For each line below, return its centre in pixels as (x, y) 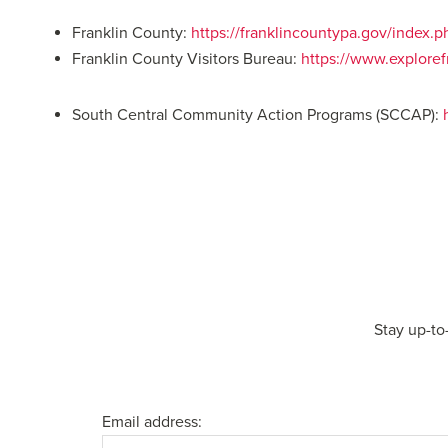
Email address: (152, 421)
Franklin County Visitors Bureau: (186, 58)
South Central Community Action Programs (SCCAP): (257, 114)
